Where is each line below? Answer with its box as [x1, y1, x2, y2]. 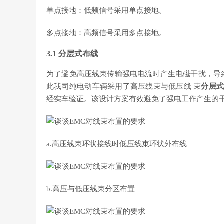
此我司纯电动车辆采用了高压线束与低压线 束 [46, 82, 201, 90]
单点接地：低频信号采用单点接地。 [46, 6, 166, 14]
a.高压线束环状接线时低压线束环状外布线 [46, 140, 187, 148]
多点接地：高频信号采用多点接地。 [46, 29, 166, 37]
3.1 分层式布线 [46, 49, 98, 58]
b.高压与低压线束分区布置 [46, 185, 135, 193]
